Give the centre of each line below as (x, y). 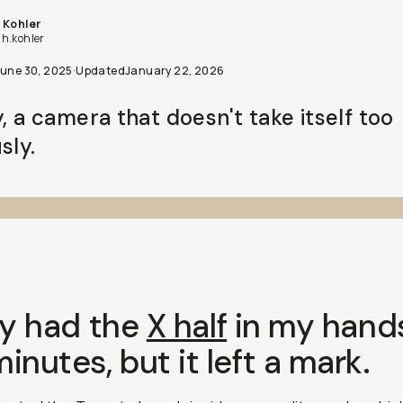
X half (187, 326)
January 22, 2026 (175, 71)
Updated (100, 71)
